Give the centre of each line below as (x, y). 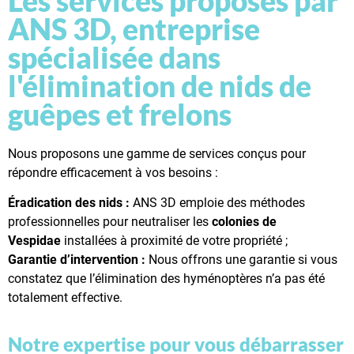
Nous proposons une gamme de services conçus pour (157, 153)
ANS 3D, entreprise (134, 29)
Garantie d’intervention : (77, 260)
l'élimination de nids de (160, 86)
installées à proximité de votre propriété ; (174, 241)
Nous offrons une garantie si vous (241, 260)
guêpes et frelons (120, 114)
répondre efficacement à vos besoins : (113, 172)
